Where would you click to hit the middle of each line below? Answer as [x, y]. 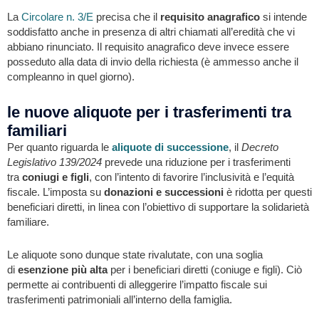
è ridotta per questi [268, 192]
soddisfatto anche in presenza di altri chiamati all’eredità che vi [151, 32]
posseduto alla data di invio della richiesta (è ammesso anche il [153, 62]
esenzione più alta [63, 270]
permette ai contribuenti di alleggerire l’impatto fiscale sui [137, 285]
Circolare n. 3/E [57, 17]
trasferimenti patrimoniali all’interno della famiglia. [120, 300]
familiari [37, 130]
